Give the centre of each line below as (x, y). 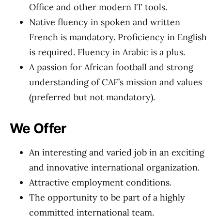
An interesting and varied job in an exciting (117, 152)
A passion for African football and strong (111, 67)
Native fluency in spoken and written (105, 22)
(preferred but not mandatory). (92, 97)
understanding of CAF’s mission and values (116, 82)
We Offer (38, 128)
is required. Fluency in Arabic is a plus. (107, 52)
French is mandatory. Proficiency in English (118, 37)
